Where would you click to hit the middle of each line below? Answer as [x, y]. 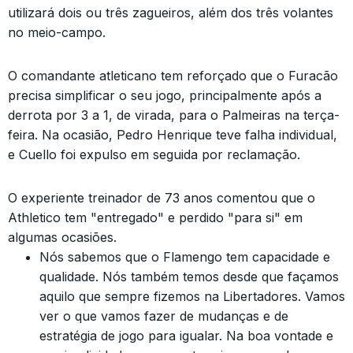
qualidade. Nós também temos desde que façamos [189, 277]
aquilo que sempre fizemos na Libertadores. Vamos [192, 296]
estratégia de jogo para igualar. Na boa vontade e [186, 336]
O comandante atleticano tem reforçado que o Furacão [173, 76]
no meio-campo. [57, 32]
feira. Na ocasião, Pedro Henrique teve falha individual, [173, 135]
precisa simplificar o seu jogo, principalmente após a [165, 95]
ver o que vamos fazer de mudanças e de [164, 316]
